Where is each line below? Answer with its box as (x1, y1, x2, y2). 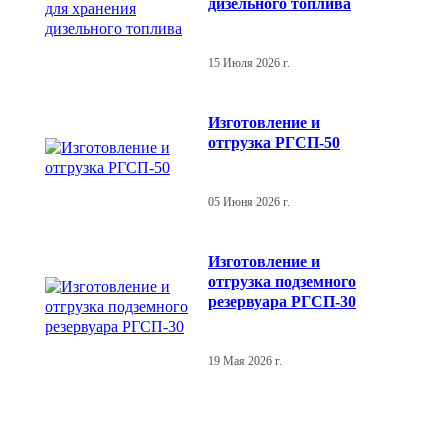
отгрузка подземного (208, 272, 356, 290)
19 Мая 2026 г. (208, 354, 282, 367)
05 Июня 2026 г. (208, 195, 290, 208)
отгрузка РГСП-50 (208, 133, 340, 151)
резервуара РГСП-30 (208, 292, 356, 310)
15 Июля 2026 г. (208, 56, 290, 69)
